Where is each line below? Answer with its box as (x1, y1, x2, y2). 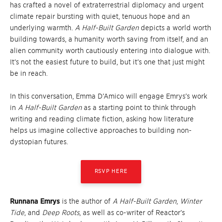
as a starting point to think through (82, 104, 196, 111)
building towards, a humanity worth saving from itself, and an (10, 35, 208, 43)
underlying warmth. (10, 24, 73, 32)
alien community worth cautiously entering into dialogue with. (10, 47, 210, 55)
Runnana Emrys (10, 197, 60, 205)
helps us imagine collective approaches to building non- (10, 126, 192, 134)
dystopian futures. (10, 138, 68, 146)
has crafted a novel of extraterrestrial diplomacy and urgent (10, 1, 204, 9)
